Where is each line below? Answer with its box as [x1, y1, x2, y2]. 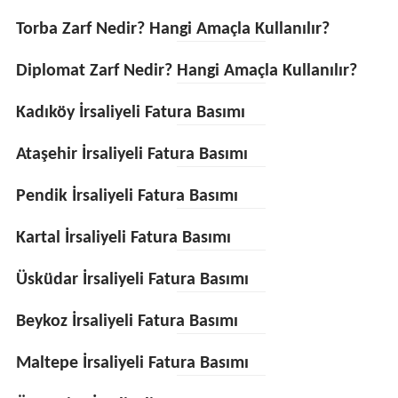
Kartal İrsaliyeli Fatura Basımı [15, 229, 231, 247]
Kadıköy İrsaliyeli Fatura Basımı [15, 104, 245, 122]
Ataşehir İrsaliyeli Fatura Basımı [15, 146, 248, 163]
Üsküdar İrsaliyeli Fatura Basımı [15, 271, 249, 289]
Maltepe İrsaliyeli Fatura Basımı [15, 354, 249, 372]
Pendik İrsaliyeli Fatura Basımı [15, 187, 238, 205]
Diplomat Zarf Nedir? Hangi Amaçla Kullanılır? [15, 62, 357, 80]
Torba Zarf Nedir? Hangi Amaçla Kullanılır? [15, 20, 330, 38]
